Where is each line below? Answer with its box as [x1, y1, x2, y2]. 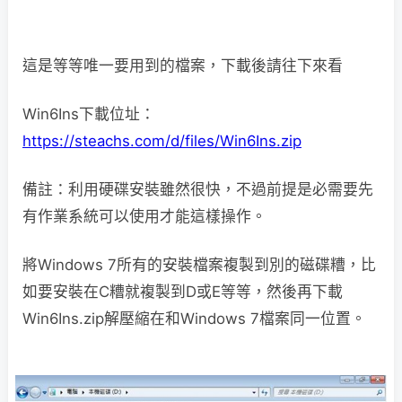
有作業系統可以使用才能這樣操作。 [22, 207, 267, 225]
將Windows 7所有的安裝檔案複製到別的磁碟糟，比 [22, 256, 376, 274]
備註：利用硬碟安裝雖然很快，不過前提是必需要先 [22, 180, 373, 198]
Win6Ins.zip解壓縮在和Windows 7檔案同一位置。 [22, 310, 366, 328]
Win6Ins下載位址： [22, 105, 155, 123]
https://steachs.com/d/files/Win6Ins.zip [22, 132, 301, 150]
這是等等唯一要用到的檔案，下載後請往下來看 [22, 57, 343, 74]
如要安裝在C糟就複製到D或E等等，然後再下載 [22, 283, 343, 301]
